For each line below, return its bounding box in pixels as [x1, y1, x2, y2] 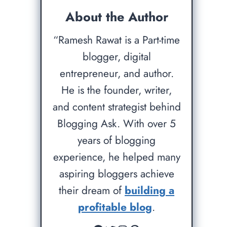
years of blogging [78, 133, 156, 148]
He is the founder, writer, [61, 83, 172, 98]
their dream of [59, 183, 125, 198]
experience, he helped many [53, 149, 180, 165]
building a [125, 183, 175, 198]
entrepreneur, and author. [59, 66, 174, 81]
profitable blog [78, 200, 153, 215]
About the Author [65, 8, 168, 26]
